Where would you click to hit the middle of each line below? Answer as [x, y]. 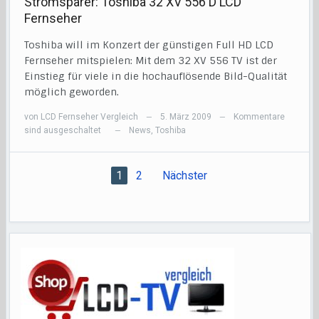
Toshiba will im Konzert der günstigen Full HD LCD [149, 45]
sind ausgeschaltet [63, 131]
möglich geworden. [72, 92]
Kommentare [260, 117]
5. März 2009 [186, 117]
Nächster [185, 176]
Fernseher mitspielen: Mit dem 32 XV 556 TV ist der [151, 61]
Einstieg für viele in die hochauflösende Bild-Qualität [156, 77]
